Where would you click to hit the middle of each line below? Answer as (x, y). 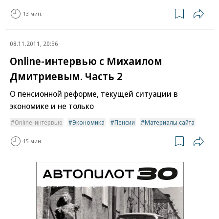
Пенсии (125, 122)
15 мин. (33, 141)
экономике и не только (52, 106)
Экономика (88, 122)
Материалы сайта (170, 122)
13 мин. (33, 14)
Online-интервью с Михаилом (86, 60)
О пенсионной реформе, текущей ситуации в (94, 93)
